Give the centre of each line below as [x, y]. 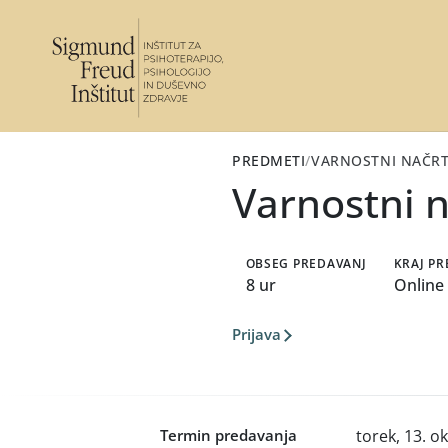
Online [418, 284]
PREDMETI [269, 160]
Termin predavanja [228, 434]
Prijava [256, 333]
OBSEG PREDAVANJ [306, 263]
